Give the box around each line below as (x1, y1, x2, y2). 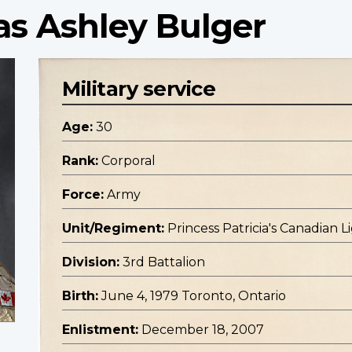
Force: (62, 187, 104, 203)
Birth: (62, 288, 98, 304)
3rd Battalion (123, 255, 205, 270)
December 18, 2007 (141, 322, 264, 338)
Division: (62, 255, 119, 270)
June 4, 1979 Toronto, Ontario (101, 288, 286, 304)
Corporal (101, 153, 156, 169)
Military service (62, 76, 215, 101)
